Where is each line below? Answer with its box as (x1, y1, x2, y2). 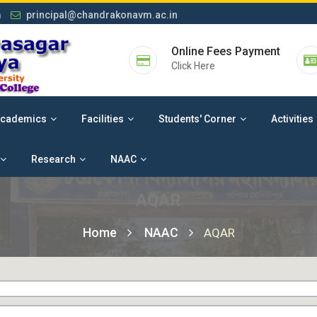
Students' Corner (158, 113, 236, 125)
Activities (271, 113, 313, 125)
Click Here (171, 60, 215, 71)
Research (31, 154, 76, 165)
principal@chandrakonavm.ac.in (24, 9, 178, 21)
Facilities (81, 113, 124, 125)
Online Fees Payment (171, 45, 280, 58)
